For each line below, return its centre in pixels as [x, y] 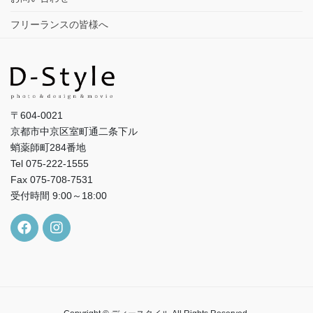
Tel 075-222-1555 [50, 163]
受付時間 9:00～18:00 [59, 195]
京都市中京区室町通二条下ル [74, 131]
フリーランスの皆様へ [59, 24]
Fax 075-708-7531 [52, 179]
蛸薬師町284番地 [48, 147]
